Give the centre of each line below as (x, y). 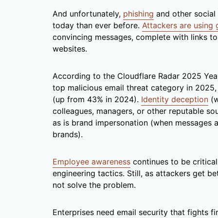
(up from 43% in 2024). (97, 100)
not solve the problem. (94, 185)
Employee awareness (91, 162)
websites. (70, 49)
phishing (138, 14)
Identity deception (175, 100)
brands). (68, 135)
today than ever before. (97, 26)
